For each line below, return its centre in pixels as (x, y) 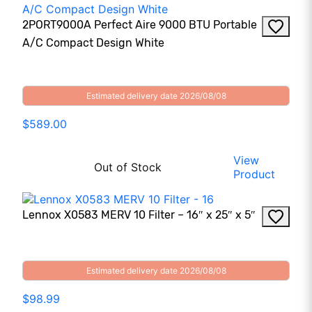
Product (255, 174)
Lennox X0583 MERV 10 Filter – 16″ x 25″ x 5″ (139, 215)
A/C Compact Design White (93, 43)
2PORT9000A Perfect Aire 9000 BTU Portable (140, 25)
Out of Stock (128, 167)
